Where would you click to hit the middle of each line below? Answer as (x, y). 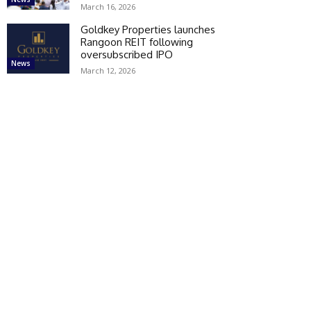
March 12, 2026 (108, 70)
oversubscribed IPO (127, 54)
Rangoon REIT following (137, 42)
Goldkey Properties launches (148, 29)
